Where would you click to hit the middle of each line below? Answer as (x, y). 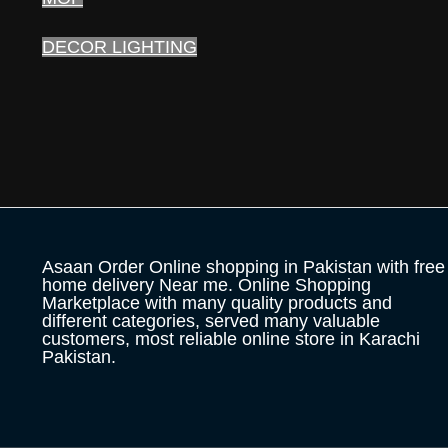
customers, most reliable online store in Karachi (231, 338)
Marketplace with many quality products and (217, 302)
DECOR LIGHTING (119, 47)
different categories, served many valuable (211, 320)
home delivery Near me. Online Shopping (206, 284)
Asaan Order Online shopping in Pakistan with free (243, 266)
